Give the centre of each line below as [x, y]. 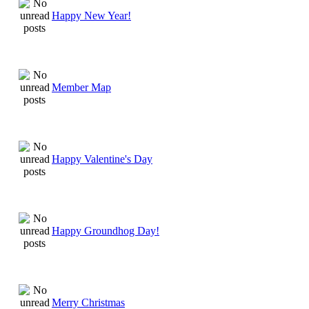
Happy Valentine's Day [102, 159]
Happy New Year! [91, 15]
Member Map [81, 87]
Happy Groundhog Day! [106, 230]
